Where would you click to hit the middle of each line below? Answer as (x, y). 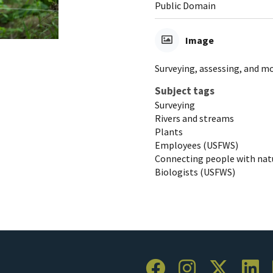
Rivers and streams (194, 118)
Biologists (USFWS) (195, 172)
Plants (169, 131)
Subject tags (185, 90)
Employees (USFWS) (197, 145)
